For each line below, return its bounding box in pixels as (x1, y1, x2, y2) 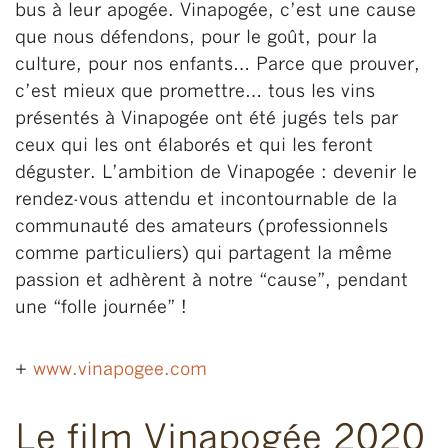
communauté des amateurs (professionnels (15, 218, 388, 236)
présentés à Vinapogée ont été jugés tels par (15, 110, 398, 128)
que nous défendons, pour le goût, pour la (15, 29, 377, 47)
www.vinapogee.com (33, 361, 207, 379)
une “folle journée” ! (15, 299, 187, 317)
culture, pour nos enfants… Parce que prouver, (15, 56, 420, 74)
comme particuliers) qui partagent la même (15, 245, 392, 263)
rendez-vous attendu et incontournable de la (15, 191, 397, 209)
